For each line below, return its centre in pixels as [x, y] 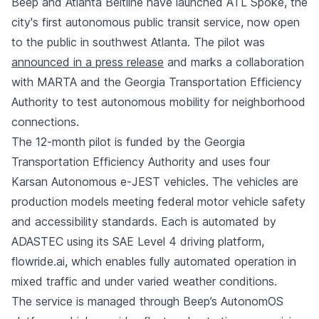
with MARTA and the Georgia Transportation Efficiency [157, 82]
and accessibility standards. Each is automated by [144, 221]
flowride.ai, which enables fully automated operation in [154, 261]
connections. [45, 122]
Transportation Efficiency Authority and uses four [141, 162]
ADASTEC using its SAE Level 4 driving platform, [138, 241]
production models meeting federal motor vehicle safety [158, 202]
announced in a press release [88, 62]
